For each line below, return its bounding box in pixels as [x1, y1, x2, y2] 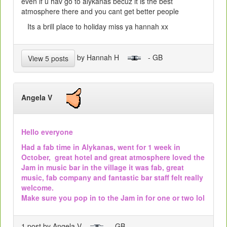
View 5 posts [28, 53, 68, 63]
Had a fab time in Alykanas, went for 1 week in [21, 141, 180, 152]
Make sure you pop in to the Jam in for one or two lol [21, 192, 205, 203]
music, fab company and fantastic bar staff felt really [21, 172, 203, 182]
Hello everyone [21, 126, 73, 137]
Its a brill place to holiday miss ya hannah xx [21, 21, 170, 31]
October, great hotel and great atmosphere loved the [21, 152, 205, 162]
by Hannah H [75, 52, 127, 62]
